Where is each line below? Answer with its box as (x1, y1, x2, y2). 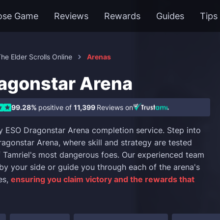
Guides (156, 11, 184, 21)
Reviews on (97, 103, 133, 111)
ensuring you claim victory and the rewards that (11, 174, 194, 184)
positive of (38, 103, 74, 111)
